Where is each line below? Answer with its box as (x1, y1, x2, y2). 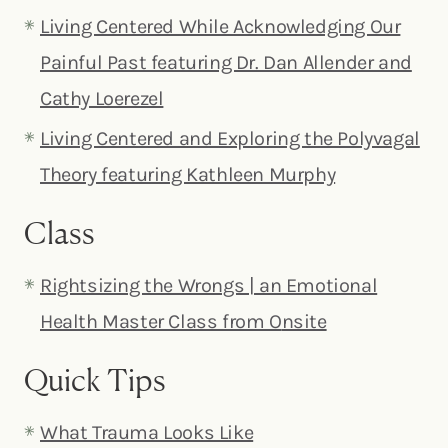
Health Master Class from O (40, 309, 282, 333)
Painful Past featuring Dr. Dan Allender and (40, 50, 412, 74)
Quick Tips (24, 360, 166, 398)
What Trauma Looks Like (40, 420, 254, 444)
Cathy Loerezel (40, 86, 164, 110)
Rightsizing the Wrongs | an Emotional (40, 273, 378, 297)
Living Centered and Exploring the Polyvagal (40, 126, 420, 150)
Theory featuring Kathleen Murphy (40, 162, 336, 186)
